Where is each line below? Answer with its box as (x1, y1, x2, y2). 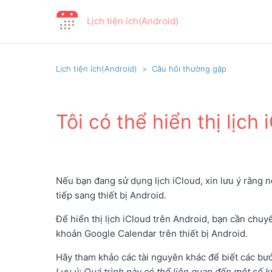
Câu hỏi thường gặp (152, 63, 226, 73)
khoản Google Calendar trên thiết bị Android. (56, 228, 248, 240)
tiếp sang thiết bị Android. (56, 189, 166, 202)
